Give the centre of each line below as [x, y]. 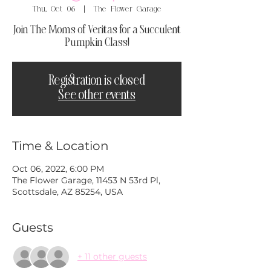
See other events [97, 96]
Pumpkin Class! [97, 43]
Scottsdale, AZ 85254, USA [67, 191]
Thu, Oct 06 [54, 8]
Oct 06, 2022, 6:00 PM [58, 168]
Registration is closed [97, 81]
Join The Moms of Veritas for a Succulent [97, 30]
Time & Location [60, 145]
